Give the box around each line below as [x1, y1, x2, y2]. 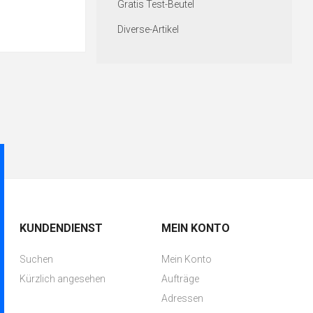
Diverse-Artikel [117, 24, 179, 36]
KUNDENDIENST [20, 221, 103, 235]
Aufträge [161, 273, 199, 284]
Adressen [161, 293, 203, 304]
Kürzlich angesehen [20, 273, 106, 284]
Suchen [20, 254, 54, 265]
